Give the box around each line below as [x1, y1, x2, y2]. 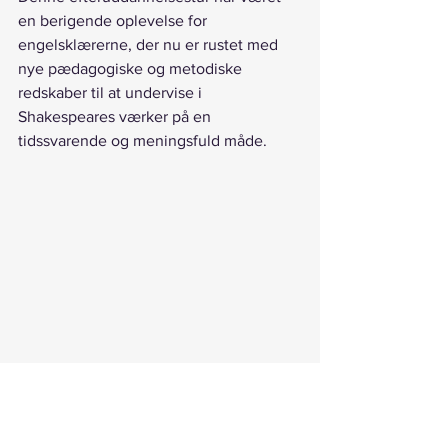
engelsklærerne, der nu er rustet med [18, 36, 282, 54]
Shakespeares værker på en [18, 108, 215, 126]
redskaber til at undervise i [18, 84, 206, 102]
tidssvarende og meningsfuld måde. [18, 132, 271, 150]
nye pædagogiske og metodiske [18, 60, 246, 78]
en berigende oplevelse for [18, 12, 211, 30]
